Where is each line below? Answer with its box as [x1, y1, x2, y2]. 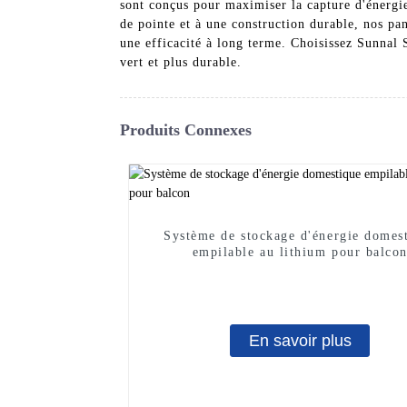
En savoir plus [248, 331, 352, 350]
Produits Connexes [120, 120, 252, 139]
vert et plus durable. [120, 55, 242, 69]
